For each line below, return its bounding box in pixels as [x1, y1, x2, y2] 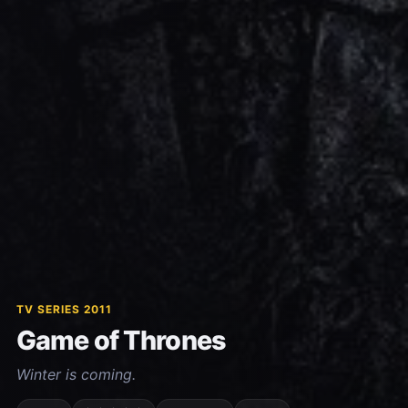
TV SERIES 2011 [15, 302, 113, 317]
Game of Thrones [15, 324, 226, 357]
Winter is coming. [15, 365, 136, 384]
